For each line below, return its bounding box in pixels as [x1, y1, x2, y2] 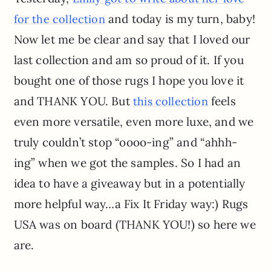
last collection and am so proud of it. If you [13, 53, 244, 68]
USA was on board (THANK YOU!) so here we [13, 217, 256, 232]
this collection [133, 94, 208, 109]
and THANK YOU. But [13, 94, 134, 109]
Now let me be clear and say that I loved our [13, 32, 250, 47]
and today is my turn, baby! [105, 11, 255, 27]
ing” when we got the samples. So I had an [13, 155, 241, 171]
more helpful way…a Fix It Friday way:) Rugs [13, 197, 249, 212]
